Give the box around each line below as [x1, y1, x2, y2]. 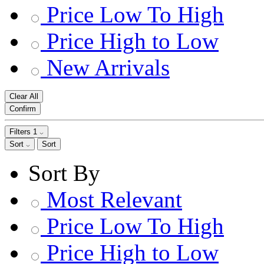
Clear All [9, 92, 38, 101]
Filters [9, 127, 33, 136]
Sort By [28, 160, 100, 186]
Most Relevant [47, 187, 182, 212]
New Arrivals [47, 55, 170, 80]
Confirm [9, 104, 36, 113]
